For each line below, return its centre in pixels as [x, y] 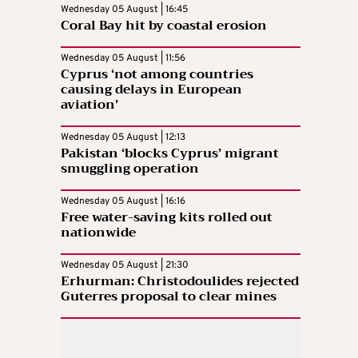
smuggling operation [130, 168]
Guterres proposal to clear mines [169, 296]
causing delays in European [151, 89]
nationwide [98, 232]
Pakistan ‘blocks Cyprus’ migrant [170, 153]
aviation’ [89, 104]
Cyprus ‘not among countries [157, 74]
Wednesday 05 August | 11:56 [123, 58]
